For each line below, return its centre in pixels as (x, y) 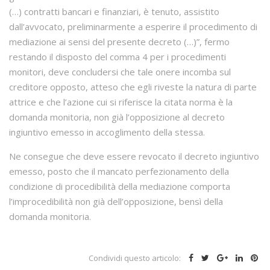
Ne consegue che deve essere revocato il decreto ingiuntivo (134, 156)
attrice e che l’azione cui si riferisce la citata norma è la (121, 102)
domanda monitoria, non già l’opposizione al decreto (117, 117)
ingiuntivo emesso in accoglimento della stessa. (107, 132)
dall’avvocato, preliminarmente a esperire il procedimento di (133, 27)
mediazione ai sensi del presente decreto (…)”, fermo (119, 42)
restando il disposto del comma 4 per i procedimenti (118, 57)
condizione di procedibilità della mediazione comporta (120, 187)
